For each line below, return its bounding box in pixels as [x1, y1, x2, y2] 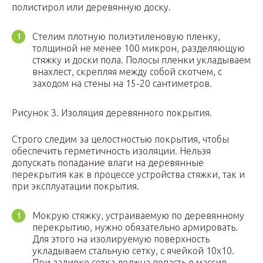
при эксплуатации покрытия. [12, 181, 139, 192]
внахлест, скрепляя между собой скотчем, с [32, 66, 222, 77]
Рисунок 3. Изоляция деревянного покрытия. [12, 107, 212, 119]
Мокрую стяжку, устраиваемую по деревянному [32, 210, 244, 221]
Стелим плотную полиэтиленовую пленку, [32, 31, 220, 42]
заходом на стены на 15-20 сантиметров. [32, 78, 212, 89]
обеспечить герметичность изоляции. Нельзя [12, 146, 211, 157]
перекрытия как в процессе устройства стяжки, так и [12, 169, 245, 180]
